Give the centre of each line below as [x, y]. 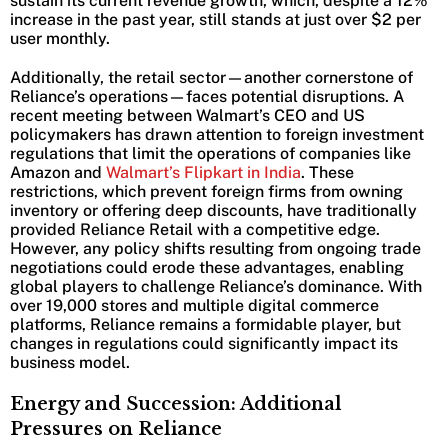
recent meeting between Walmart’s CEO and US [187, 116]
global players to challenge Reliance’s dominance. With [216, 287]
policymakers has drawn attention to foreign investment [217, 135]
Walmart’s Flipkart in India [201, 173]
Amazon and [56, 173]
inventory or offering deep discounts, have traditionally [213, 211]
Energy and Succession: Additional [176, 404]
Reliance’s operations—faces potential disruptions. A [207, 97]
